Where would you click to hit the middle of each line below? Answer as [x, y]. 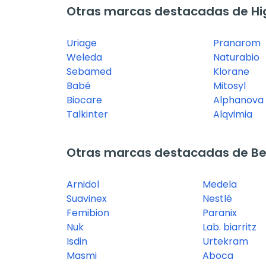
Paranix [220, 213]
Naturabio [236, 58]
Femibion [88, 213]
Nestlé [218, 199]
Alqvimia [232, 115]
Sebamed [89, 72]
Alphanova [238, 100]
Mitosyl [229, 86]
